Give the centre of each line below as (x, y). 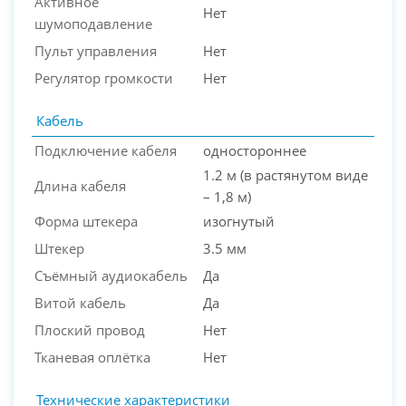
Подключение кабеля (106, 151)
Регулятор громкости (104, 78)
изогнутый (239, 222)
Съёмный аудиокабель (111, 276)
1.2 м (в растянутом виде (285, 175)
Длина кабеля (80, 186)
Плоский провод (90, 330)
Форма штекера (86, 222)
